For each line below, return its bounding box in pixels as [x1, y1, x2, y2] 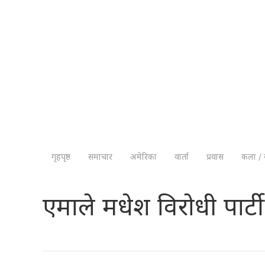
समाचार [88, 151, 112, 161]
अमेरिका [130, 151, 157, 161]
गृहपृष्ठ [51, 151, 70, 161]
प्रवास [206, 151, 224, 161]
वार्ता [174, 151, 189, 161]
